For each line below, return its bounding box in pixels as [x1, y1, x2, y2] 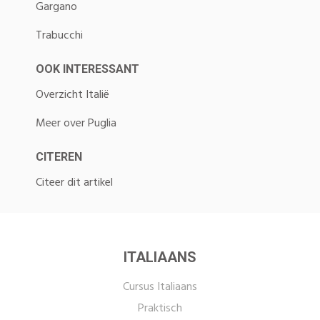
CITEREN [36, 149, 82, 164]
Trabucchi [36, 26, 83, 45]
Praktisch [138, 299, 182, 318]
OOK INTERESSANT [36, 61, 139, 76]
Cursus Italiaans [123, 277, 197, 296]
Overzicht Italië [36, 85, 109, 104]
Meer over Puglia [36, 114, 116, 133]
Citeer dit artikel [36, 173, 113, 192]
